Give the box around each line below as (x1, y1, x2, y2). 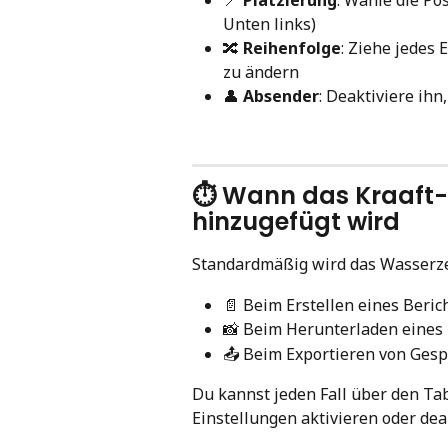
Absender (243, 84, 319, 107)
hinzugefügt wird (192, 205, 400, 239)
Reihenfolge (243, 36, 341, 59)
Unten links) (223, 12, 316, 35)
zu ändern (223, 60, 299, 83)
